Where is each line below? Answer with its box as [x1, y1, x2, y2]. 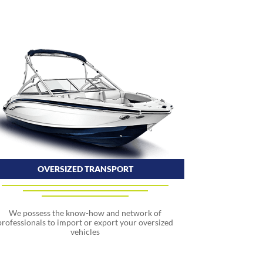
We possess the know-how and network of [9, 207, 162, 218]
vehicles [70, 226, 100, 237]
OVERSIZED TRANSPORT [37, 163, 133, 174]
